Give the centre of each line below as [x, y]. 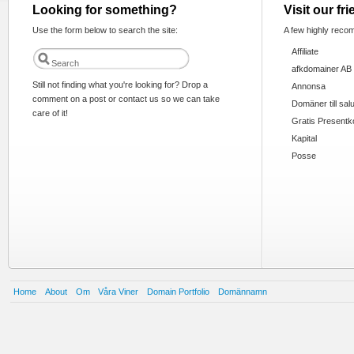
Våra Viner [119, 292]
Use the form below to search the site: [105, 30]
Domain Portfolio [179, 292]
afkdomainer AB [322, 69]
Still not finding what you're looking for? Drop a [120, 85]
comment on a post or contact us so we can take [126, 99]
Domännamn [242, 292]
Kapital [304, 139]
